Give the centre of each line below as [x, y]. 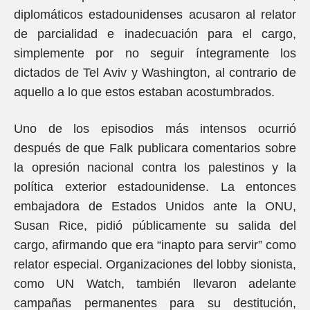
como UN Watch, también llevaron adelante [155, 284]
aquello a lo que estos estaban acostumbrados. [144, 92]
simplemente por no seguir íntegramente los [155, 53]
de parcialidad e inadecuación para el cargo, [155, 34]
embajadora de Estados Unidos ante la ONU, [155, 206]
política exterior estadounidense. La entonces [155, 187]
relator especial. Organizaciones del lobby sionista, [155, 264]
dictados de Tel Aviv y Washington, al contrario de [155, 73]
